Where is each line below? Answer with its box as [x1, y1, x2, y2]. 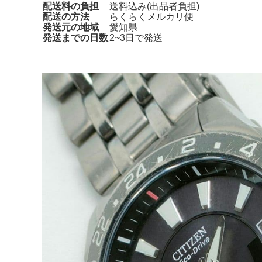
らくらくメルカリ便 [109, 11, 194, 22]
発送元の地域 [43, 22, 99, 32]
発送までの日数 [43, 32, 108, 43]
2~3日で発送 [109, 32, 163, 43]
